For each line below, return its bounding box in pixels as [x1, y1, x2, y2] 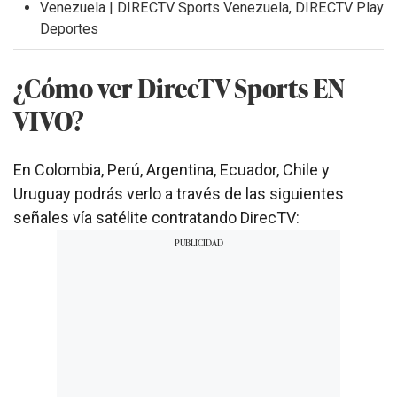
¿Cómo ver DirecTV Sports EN [13, 67, 345, 106]
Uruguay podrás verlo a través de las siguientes [13, 183, 344, 203]
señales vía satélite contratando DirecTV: [13, 207, 300, 227]
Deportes [40, 19, 98, 37]
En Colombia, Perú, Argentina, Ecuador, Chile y [13, 160, 330, 179]
